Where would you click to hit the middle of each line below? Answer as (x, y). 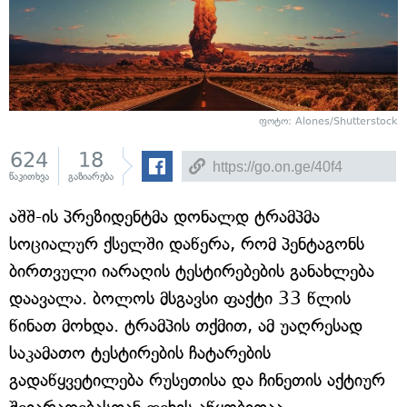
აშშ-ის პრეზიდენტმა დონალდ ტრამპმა (164, 217)
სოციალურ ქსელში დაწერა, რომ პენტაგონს (187, 244)
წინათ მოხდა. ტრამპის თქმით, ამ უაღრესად (186, 326)
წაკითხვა (29, 177)
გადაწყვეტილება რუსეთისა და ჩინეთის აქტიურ (197, 381)
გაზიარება (91, 177)
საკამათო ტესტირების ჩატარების (140, 353)
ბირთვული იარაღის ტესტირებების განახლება (192, 272)
